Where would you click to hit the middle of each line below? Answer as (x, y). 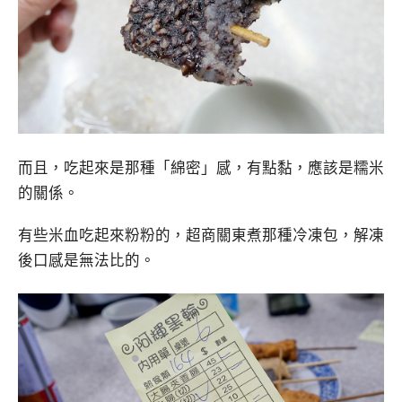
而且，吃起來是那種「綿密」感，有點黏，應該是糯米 (201, 167)
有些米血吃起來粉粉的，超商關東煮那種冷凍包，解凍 (201, 234)
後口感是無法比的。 (87, 259)
